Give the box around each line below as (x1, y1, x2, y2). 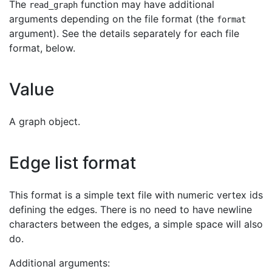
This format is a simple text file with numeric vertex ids (9, 189, 263, 201)
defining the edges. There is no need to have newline (9, 203, 252, 216)
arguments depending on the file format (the (9, 13, 217, 25)
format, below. (9, 42, 75, 54)
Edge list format (9, 152, 136, 173)
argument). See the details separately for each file (9, 27, 239, 39)
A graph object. (9, 115, 80, 127)
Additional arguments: (9, 257, 110, 269)
